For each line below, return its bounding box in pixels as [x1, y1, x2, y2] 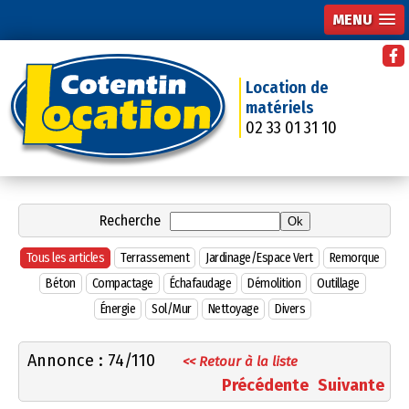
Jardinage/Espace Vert [205, 249, 313, 266]
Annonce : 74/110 [27, 350, 183, 371]
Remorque [329, 249, 380, 266]
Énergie [100, 300, 136, 317]
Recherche [99, 211, 161, 229]
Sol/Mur [152, 300, 192, 317]
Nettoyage [207, 300, 259, 317]
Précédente [222, 374, 309, 395]
